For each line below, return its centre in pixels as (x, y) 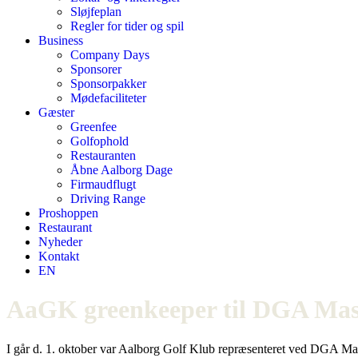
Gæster (56, 112)
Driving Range (108, 199)
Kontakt (59, 256)
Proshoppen (68, 213)
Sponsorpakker (108, 84)
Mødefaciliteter (108, 98)
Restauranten (103, 155)
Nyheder (60, 242)
